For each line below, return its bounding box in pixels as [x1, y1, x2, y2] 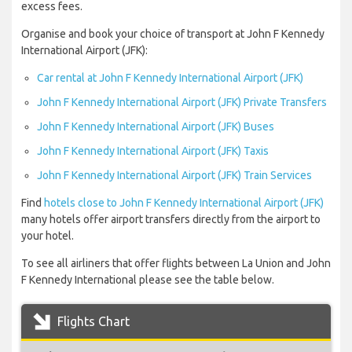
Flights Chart [54, 314, 130, 329]
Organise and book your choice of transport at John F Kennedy [21, 27, 324, 41]
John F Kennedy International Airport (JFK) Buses [37, 120, 274, 134]
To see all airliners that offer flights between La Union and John [21, 257, 331, 270]
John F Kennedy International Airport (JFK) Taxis [37, 145, 269, 158]
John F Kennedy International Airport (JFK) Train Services [37, 169, 312, 182]
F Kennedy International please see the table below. [21, 273, 274, 287]
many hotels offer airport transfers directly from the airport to [21, 213, 321, 226]
